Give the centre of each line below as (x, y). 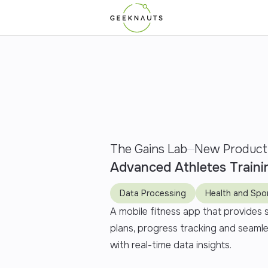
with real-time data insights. (171, 245)
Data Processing (153, 193)
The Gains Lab (149, 149)
